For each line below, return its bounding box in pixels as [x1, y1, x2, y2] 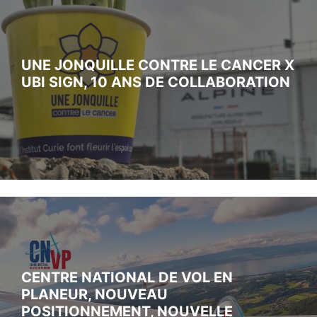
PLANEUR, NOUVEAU [21, 285, 168, 303]
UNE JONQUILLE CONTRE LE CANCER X [21, 56, 294, 74]
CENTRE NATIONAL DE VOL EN [21, 268, 233, 286]
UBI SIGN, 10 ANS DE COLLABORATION [21, 73, 290, 91]
